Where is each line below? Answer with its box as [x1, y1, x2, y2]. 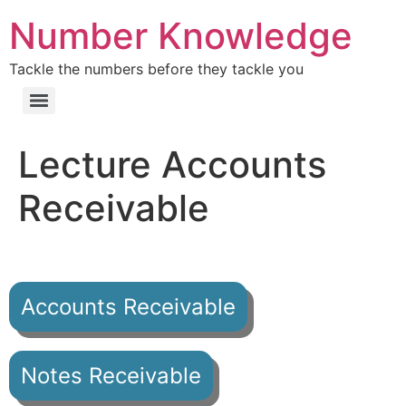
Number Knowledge [9, 14, 353, 58]
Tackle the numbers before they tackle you [9, 60, 304, 78]
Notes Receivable [21, 362, 201, 389]
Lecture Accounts [18, 142, 326, 187]
